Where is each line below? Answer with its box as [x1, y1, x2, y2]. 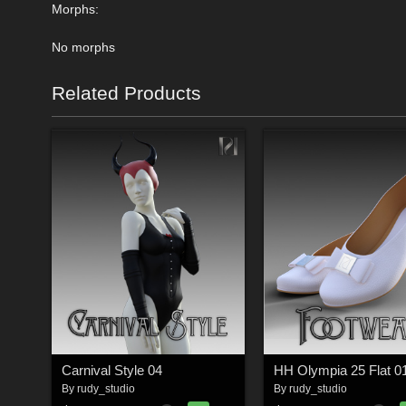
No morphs [52, 39, 115, 54]
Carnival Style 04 [61, 362, 162, 379]
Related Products [52, 82, 201, 103]
